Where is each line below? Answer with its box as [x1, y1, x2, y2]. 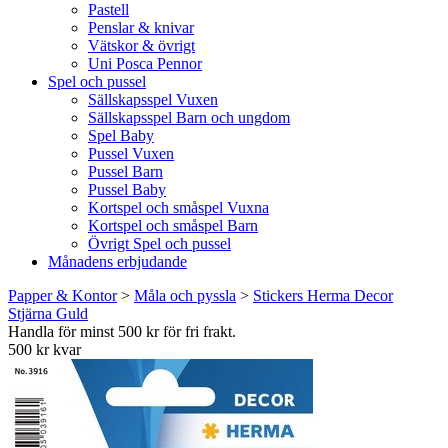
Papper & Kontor [8, 287, 117, 304]
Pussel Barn [88, 163, 163, 180]
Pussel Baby [88, 181, 166, 198]
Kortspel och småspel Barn [88, 217, 258, 234]
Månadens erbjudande [48, 253, 187, 270]
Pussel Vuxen [88, 145, 174, 162]
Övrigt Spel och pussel [88, 235, 231, 252]
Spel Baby [88, 127, 154, 144]
